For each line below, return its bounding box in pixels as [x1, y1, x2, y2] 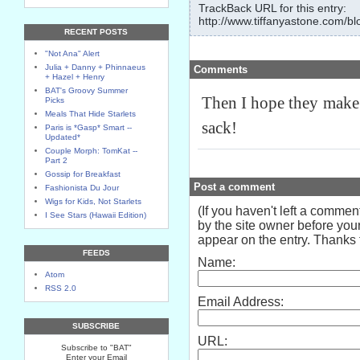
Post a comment [194, 181, 275, 193]
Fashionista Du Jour [45, 183, 119, 192]
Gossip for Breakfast [45, 170, 121, 178]
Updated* [45, 133, 80, 141]
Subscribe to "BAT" [61, 343, 132, 352]
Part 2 [45, 156, 67, 165]
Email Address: [198, 295, 284, 309]
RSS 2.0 [45, 284, 76, 292]
